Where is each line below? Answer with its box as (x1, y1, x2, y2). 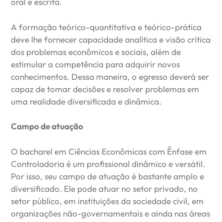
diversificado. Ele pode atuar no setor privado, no (11, 183, 198, 194)
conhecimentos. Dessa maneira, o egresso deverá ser (11, 71, 210, 82)
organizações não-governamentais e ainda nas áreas (11, 208, 211, 219)
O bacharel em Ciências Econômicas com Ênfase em (11, 146, 207, 157)
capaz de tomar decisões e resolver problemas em (11, 83, 200, 94)
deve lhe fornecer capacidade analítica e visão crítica (11, 34, 211, 45)
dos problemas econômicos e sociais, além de (11, 46, 181, 57)
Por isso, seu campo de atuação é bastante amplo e (11, 170, 205, 181)
